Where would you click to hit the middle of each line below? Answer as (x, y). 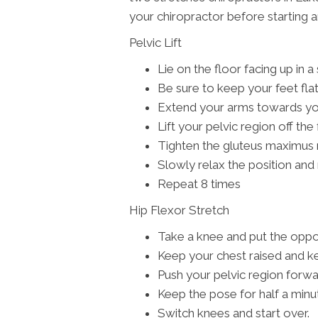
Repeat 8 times (199, 183)
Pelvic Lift (155, 42)
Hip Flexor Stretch (179, 210)
